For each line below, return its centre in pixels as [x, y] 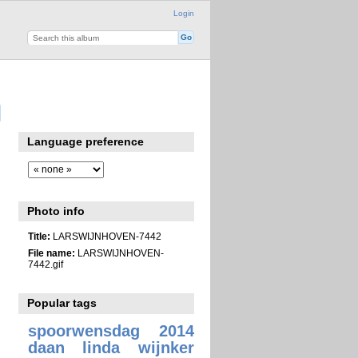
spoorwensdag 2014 [111, 331]
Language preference [86, 142]
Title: [39, 236]
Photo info [56, 211]
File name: [51, 253]
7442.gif [45, 264]
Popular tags [62, 303]
